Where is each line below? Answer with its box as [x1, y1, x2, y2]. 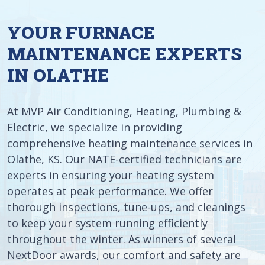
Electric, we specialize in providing [7, 120, 182, 134]
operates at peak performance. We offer [7, 184, 213, 198]
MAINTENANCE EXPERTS [7, 42, 242, 65]
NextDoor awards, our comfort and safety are [7, 248, 241, 262]
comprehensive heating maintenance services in [7, 136, 253, 150]
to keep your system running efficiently [7, 216, 208, 230]
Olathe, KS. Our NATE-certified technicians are [7, 152, 242, 166]
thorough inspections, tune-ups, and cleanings [7, 200, 245, 214]
